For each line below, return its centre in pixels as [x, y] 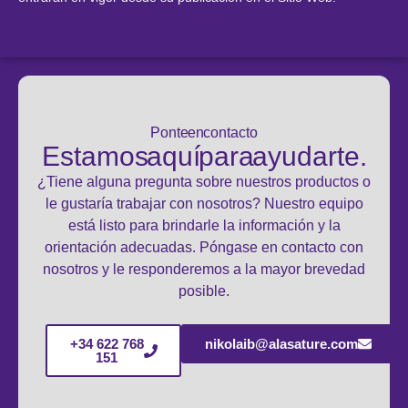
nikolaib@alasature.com [282, 344]
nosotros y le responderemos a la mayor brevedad [204, 269]
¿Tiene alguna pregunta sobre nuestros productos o [204, 181]
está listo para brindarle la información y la [204, 225]
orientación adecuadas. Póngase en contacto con [204, 247]
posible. [204, 291]
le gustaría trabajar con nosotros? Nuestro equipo [204, 203]
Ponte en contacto [204, 132]
